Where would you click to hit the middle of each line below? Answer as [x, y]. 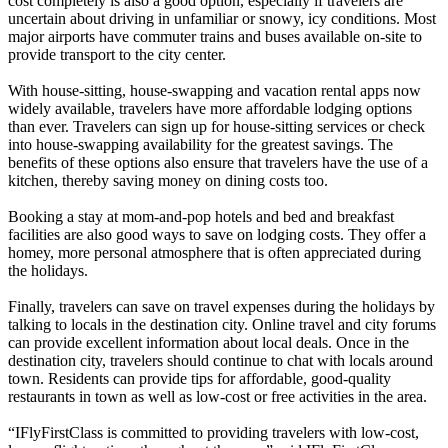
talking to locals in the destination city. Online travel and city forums [222, 324]
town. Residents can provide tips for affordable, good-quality [199, 378]
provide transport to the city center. [119, 54]
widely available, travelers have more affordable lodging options [210, 108]
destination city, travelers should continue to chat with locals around [220, 360]
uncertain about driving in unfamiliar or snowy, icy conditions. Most [222, 18]
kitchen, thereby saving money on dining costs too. [170, 180]
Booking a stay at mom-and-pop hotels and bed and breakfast [201, 216]
